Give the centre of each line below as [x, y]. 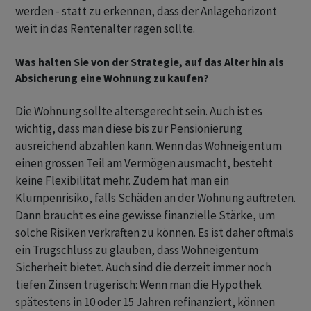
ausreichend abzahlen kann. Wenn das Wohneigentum [149, 146]
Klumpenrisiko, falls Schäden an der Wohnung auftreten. [155, 198]
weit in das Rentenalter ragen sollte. [106, 29]
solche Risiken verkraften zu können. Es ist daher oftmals [154, 233]
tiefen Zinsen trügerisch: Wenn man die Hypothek [138, 285]
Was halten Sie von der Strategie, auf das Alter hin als [150, 62]
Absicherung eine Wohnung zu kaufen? [112, 78]
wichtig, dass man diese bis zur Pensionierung [129, 129]
